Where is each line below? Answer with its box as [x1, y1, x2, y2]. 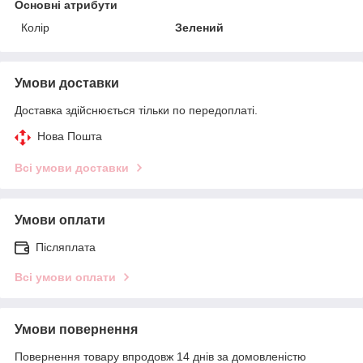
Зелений [175, 20, 224, 34]
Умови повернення [15, 322, 138, 336]
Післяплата [36, 240, 96, 254]
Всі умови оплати [15, 270, 116, 284]
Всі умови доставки [15, 160, 129, 174]
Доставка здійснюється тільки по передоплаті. [15, 103, 258, 117]
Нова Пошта [37, 129, 102, 143]
